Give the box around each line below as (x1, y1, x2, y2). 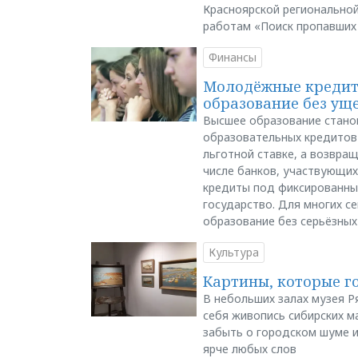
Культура (208, 244, 259, 260)
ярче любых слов (202, 340, 296, 356)
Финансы (208, 49, 257, 65)
